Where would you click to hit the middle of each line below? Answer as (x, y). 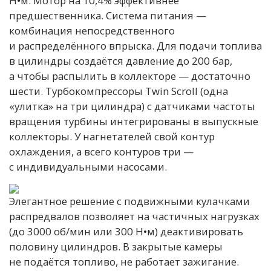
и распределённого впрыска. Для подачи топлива (135, 45)
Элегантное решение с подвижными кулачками (129, 201)
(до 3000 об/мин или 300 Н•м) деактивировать (126, 231)
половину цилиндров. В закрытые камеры (116, 246)
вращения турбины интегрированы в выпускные (134, 121)
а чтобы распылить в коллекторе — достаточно (130, 76)
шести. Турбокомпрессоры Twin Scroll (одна (119, 91)
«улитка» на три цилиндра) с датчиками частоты (132, 106)
